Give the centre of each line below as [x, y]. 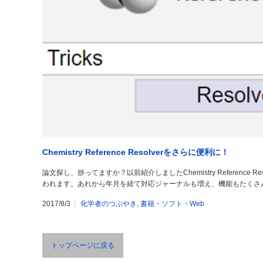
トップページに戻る [83, 245]
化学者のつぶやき [109, 204]
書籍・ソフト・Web [172, 204]
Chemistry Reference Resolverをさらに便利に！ [136, 152]
